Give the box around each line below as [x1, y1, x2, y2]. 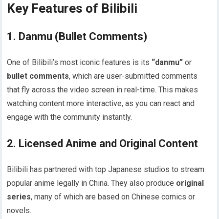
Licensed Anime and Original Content [19, 137, 198, 150]
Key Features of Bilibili [7, 1, 138, 16]
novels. [7, 206, 32, 216]
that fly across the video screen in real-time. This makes [7, 85, 198, 95]
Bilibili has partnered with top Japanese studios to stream [7, 165, 205, 175]
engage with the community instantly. [7, 112, 132, 122]
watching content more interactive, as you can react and [7, 99, 195, 109]
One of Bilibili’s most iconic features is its [7, 58, 152, 67]
